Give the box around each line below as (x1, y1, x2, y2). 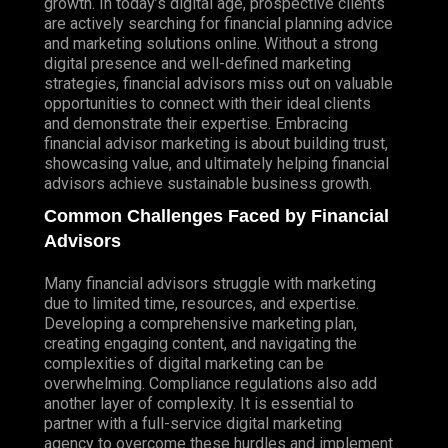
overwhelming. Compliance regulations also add (44, 373, 377, 393)
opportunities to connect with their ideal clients (44, 93, 371, 113)
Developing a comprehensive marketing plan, (44, 313, 357, 333)
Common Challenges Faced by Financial (44, 205, 389, 226)
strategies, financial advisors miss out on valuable (44, 73, 393, 93)
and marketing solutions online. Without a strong (44, 33, 378, 53)
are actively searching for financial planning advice (44, 13, 393, 33)
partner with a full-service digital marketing (44, 413, 342, 433)
